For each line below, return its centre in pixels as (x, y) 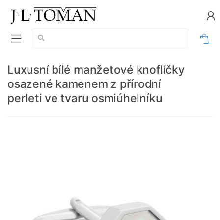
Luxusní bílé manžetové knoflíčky (96, 70)
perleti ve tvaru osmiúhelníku (85, 98)
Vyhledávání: (51, 33)
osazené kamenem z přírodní (84, 84)
